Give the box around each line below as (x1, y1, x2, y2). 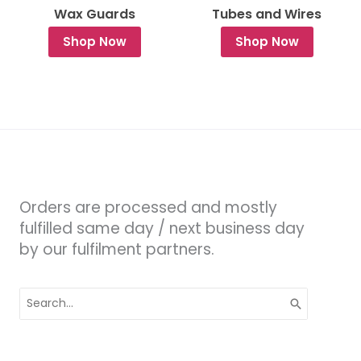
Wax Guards (53, 4, 135, 23)
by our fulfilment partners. (19, 239, 214, 261)
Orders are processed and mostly (19, 197, 277, 219)
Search (19, 288, 58, 301)
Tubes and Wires (212, 4, 322, 23)
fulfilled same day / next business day (19, 218, 305, 240)
